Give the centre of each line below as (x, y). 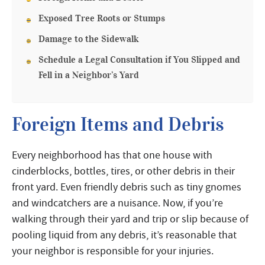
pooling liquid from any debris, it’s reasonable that (124, 235)
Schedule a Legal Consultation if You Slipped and (139, 60)
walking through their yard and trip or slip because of (130, 219)
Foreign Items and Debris (118, 125)
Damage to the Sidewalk (88, 39)
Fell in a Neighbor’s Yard (89, 75)
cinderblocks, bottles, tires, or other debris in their (123, 171)
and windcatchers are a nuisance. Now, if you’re (117, 203)
